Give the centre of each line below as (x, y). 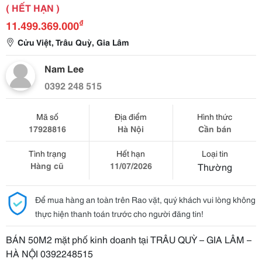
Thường (215, 166)
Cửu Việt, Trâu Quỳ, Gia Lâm (73, 42)
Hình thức (215, 116)
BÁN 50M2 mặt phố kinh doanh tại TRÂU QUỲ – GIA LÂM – (129, 239)
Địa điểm (131, 116)
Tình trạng (47, 153)
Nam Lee (64, 68)
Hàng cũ (47, 166)
